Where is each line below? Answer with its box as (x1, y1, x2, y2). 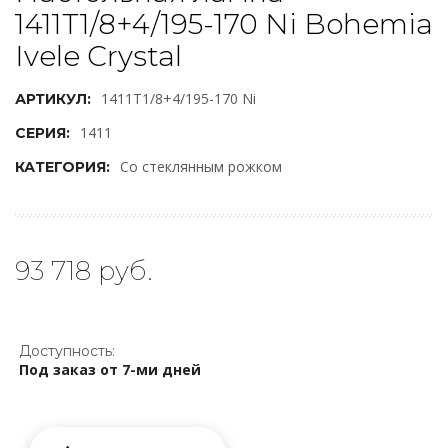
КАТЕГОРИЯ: (15, 158, 110, 176)
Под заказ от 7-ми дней (19, 360, 201, 379)
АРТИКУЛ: (15, 90, 91, 108)
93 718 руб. (15, 255, 152, 287)
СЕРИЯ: (15, 124, 70, 142)
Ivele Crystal (15, 39, 182, 73)
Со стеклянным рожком (120, 157, 282, 176)
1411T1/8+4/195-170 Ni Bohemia (15, 7, 433, 41)
